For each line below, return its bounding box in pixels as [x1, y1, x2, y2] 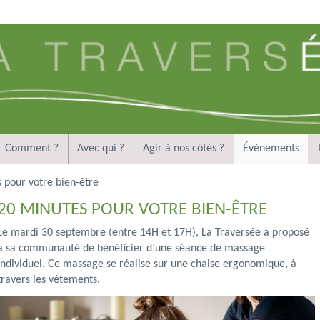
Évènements [243, 142, 299, 154]
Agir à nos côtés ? [143, 142, 224, 154]
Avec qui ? [77, 142, 124, 154]
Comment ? [5, 142, 59, 154]
